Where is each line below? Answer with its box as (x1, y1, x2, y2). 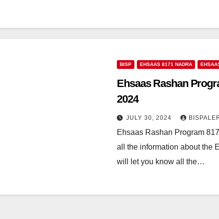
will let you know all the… (117, 157, 205, 166)
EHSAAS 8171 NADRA (140, 62, 192, 67)
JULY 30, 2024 (126, 114, 174, 121)
